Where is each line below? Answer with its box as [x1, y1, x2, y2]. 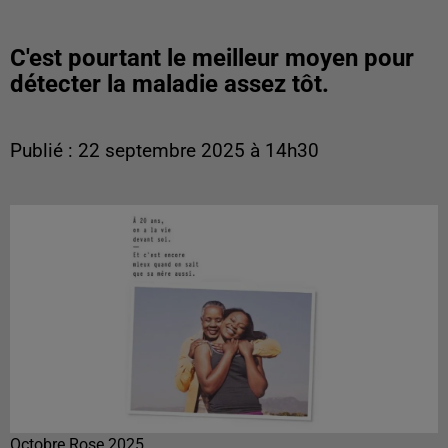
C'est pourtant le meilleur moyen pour [10, 44, 414, 72]
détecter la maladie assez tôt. [10, 70, 329, 98]
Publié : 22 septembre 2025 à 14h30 [10, 140, 319, 162]
